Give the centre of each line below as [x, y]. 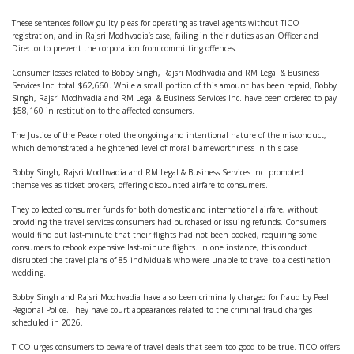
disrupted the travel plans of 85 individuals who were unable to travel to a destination [171, 260]
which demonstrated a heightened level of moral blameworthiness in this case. [156, 148]
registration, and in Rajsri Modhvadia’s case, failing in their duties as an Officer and [165, 36]
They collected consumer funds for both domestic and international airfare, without [165, 209]
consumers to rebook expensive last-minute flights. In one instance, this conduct [160, 247]
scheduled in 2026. [47, 322]
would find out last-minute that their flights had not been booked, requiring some [164, 235]
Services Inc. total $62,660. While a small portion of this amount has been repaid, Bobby [174, 85]
